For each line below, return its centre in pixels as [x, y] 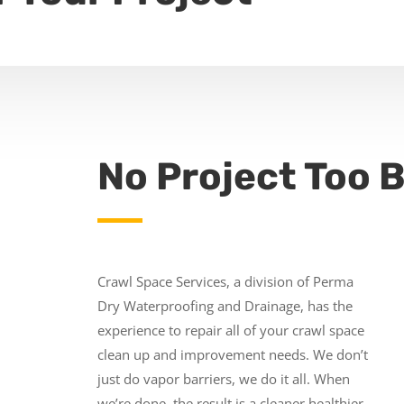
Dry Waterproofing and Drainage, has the [225, 305]
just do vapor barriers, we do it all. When [223, 378]
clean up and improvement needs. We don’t [232, 354]
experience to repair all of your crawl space [230, 330]
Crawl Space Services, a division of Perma [225, 281]
